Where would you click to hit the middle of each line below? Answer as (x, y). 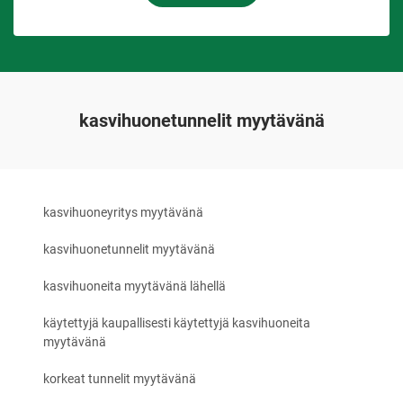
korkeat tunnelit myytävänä (120, 379)
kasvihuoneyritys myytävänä (123, 213)
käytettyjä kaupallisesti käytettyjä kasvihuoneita (177, 323)
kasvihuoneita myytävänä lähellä (134, 287)
